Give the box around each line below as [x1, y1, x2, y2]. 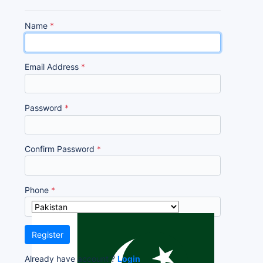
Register [31, 230, 63, 240]
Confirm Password [25, 144, 97, 154]
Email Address [25, 62, 81, 72]
